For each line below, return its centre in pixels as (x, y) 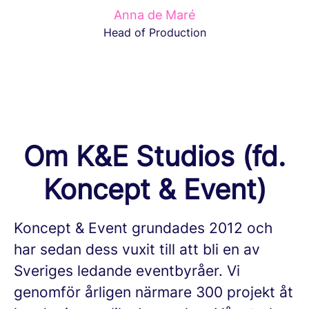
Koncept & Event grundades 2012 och (143, 228)
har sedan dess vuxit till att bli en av (137, 249)
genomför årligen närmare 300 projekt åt (153, 292)
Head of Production (154, 32)
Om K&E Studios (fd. (154, 156)
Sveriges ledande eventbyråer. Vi (127, 271)
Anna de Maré (154, 15)
